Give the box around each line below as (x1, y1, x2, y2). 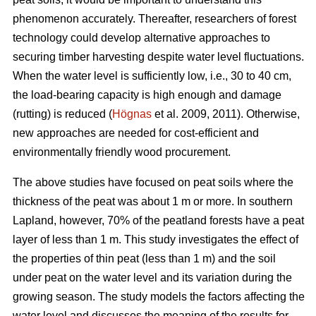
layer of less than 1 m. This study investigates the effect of (13, 233, 298, 246)
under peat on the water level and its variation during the (13, 272, 292, 284)
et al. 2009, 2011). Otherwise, (152, 108, 300, 121)
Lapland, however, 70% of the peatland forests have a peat (13, 214, 304, 227)
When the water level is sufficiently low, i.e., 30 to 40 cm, (13, 70, 291, 83)
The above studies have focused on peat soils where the (13, 176, 293, 189)
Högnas (112, 108, 152, 121)
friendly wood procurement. (95, 146, 231, 159)
